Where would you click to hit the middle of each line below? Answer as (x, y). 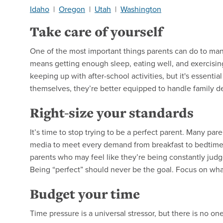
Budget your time (85, 194)
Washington (141, 9)
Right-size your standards (112, 112)
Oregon (72, 9)
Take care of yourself (96, 31)
